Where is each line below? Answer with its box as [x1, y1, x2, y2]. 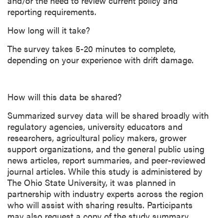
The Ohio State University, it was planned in [7, 176, 176, 189]
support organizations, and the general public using [7, 143, 204, 155]
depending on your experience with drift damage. [7, 54, 194, 66]
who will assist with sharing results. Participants [7, 199, 193, 211]
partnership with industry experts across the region [7, 187, 203, 200]
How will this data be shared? [7, 91, 122, 103]
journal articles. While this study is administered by [7, 165, 202, 178]
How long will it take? [7, 24, 90, 36]
